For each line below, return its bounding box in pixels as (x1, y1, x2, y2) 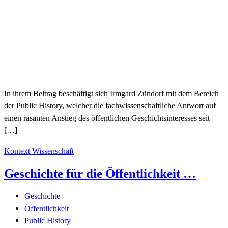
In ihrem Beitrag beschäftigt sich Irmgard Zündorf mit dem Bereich (4, 89, 219, 99)
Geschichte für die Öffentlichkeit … (4, 166, 196, 181)
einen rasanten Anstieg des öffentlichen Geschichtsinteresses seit (4, 113, 210, 123)
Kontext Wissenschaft (4, 146, 74, 156)
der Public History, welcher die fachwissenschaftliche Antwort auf (4, 101, 216, 111)
